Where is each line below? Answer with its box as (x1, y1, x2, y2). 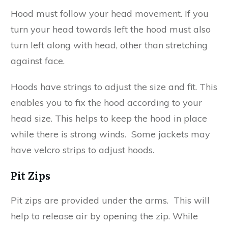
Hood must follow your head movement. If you (11, 7, 209, 19)
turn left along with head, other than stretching (11, 39, 208, 51)
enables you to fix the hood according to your (11, 96, 202, 108)
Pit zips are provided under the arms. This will (11, 194, 210, 206)
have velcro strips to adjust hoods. (11, 144, 154, 156)
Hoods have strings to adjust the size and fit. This (11, 80, 217, 93)
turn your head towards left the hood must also (11, 23, 211, 35)
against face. (11, 54, 70, 67)
